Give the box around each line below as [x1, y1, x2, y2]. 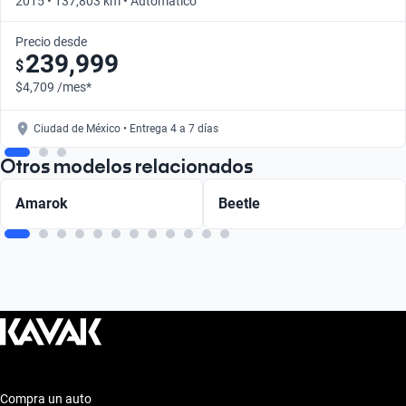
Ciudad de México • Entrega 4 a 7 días [34, 121, 218, 135]
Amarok [15, 194, 68, 212]
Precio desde [15, 34, 87, 49]
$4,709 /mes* [15, 79, 92, 94]
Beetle [218, 194, 260, 212]
